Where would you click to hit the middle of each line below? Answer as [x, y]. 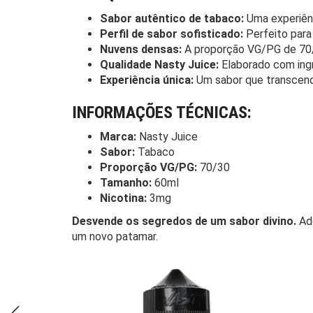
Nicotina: [123, 198]
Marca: [118, 137]
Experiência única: [147, 80]
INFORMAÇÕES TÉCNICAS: [162, 112]
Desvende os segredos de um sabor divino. [184, 221]
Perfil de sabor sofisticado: [172, 34]
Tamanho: [126, 183]
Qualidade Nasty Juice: [159, 65]
